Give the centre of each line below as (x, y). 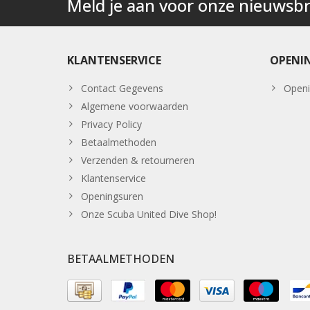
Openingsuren (112, 197)
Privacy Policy (111, 125)
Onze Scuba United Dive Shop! (149, 215)
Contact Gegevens (122, 89)
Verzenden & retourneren (138, 161)
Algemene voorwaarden (135, 107)
